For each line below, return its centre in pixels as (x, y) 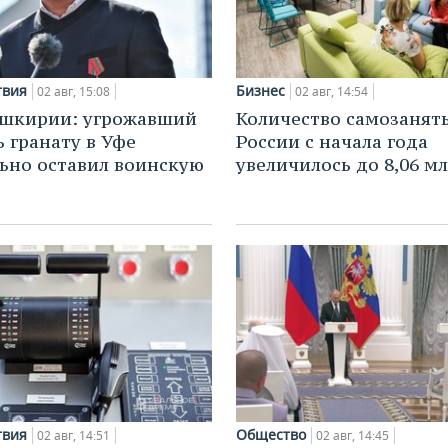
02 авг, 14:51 (73, 435)
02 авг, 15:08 (73, 91)
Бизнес (260, 90)
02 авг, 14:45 (352, 435)
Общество (271, 434)
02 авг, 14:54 (331, 91)
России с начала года (332, 141)
